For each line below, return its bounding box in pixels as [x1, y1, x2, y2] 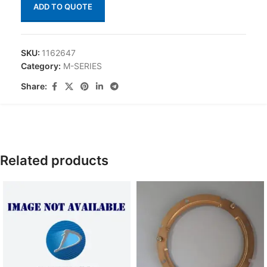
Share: [21, 81, 47, 91]
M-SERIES [63, 60, 102, 71]
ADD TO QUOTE [33, 1, 92, 11]
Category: [21, 60, 61, 71]
